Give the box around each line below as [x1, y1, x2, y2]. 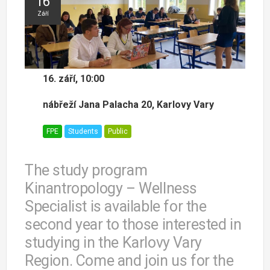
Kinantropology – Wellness [25, 180, 198, 198]
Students [68, 127, 98, 136]
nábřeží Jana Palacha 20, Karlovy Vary [43, 99, 214, 111]
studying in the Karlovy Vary [25, 234, 202, 252]
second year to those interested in [25, 216, 242, 234]
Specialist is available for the [25, 198, 207, 216]
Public [108, 127, 128, 136]
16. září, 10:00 [43, 73, 104, 85]
